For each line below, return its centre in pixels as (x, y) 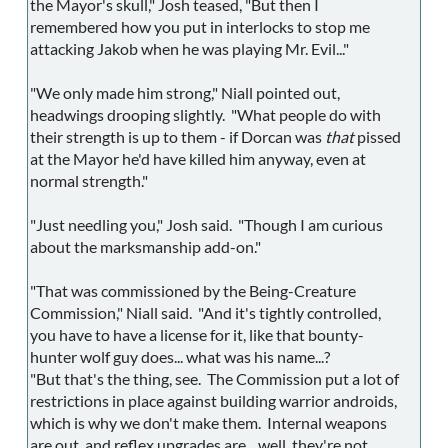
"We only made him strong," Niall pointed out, (185, 93)
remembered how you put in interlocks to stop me (200, 27)
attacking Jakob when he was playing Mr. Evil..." (189, 49)
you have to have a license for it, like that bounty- (197, 335)
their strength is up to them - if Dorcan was (177, 137)
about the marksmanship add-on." (145, 247)
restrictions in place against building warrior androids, (213, 401)
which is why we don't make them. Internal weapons (208, 423)
